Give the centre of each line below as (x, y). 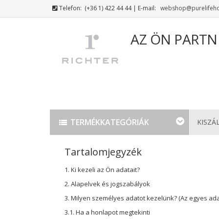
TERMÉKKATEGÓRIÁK (110, 122)
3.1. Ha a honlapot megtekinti (107, 212)
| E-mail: (144, 8)
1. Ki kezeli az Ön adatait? (102, 169)
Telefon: (72, 8)
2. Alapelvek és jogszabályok (107, 184)
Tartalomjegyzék (103, 152)
